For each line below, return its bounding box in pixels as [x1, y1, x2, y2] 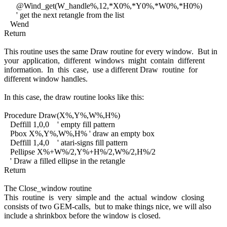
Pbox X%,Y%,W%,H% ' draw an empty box [4, 129, 155, 138]
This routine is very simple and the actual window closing [4, 193, 206, 202]
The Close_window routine [4, 183, 92, 193]
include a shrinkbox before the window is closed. [4, 211, 161, 220]
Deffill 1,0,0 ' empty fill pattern [4, 120, 115, 129]
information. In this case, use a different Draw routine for [4, 65, 200, 74]
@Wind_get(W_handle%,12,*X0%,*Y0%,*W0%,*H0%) [4, 1, 202, 10]
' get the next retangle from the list [4, 10, 124, 19]
